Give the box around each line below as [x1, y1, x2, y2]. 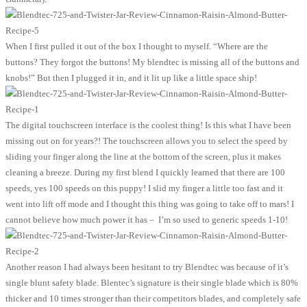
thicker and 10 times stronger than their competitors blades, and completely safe [5, 293, 301, 304]
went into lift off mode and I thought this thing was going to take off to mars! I [5, 199, 294, 210]
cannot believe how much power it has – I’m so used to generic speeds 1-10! [5, 214, 288, 225]
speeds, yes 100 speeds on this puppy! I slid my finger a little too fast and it [5, 183, 283, 194]
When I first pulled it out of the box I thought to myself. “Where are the [5, 41, 268, 52]
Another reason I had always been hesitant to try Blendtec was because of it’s [5, 262, 288, 273]
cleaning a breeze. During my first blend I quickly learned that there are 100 [5, 167, 285, 178]
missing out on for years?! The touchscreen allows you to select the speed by [5, 136, 288, 147]
